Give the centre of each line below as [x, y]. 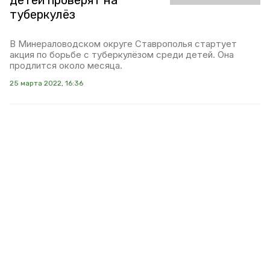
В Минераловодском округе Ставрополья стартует [123, 44]
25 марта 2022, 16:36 [46, 83]
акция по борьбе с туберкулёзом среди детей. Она [122, 55]
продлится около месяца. [66, 65]
